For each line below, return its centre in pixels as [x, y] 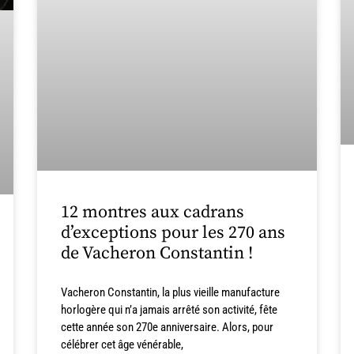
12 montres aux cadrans [153, 213]
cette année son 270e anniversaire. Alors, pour [168, 328]
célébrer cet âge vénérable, [122, 345]
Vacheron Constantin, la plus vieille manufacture [171, 293]
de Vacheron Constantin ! [157, 254]
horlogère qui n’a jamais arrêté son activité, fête [169, 310]
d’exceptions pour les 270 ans [173, 233]
